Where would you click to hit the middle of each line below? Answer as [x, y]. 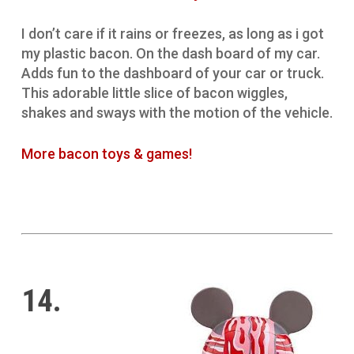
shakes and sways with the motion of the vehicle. [177, 113]
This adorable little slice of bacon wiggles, [154, 93]
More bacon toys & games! [106, 154]
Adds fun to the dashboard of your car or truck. [172, 73]
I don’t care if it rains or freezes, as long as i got [172, 34]
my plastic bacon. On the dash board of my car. [170, 54]
